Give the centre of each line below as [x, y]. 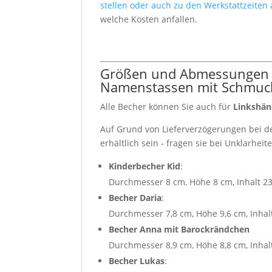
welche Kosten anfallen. [149, 19]
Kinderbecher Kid [145, 166]
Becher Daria [135, 197]
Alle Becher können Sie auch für [167, 106]
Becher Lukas [137, 260]
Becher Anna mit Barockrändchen [179, 229]
